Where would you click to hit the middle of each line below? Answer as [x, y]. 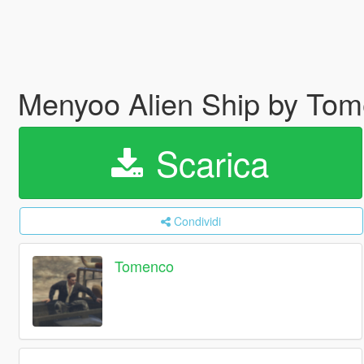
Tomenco [145, 266]
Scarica [208, 162]
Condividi [198, 221]
